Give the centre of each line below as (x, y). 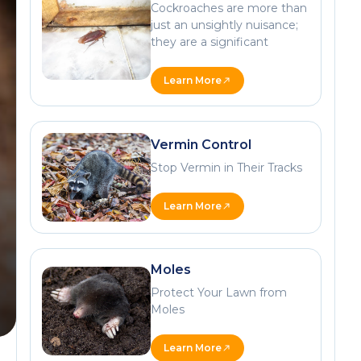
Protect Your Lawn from (219, 293)
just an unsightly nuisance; (225, 25)
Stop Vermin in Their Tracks (227, 167)
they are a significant (210, 42)
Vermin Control (201, 144)
